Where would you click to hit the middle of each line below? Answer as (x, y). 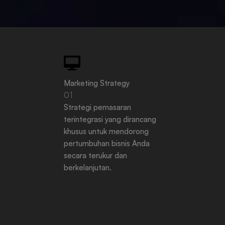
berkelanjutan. (88, 167)
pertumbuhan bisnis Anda (107, 143)
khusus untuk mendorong (106, 131)
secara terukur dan (95, 155)
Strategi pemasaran (97, 107)
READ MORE (88, 205)
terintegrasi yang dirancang (110, 119)
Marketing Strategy (97, 83)
